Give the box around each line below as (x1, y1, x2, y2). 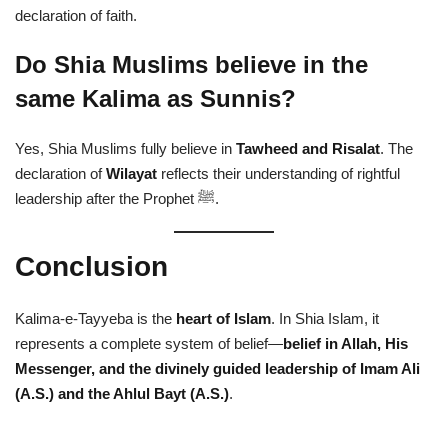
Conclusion (15, 251, 168, 283)
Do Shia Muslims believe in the (15, 51, 368, 79)
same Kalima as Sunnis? (15, 85, 296, 113)
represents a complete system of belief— (15, 335, 283, 353)
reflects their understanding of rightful (157, 165, 400, 183)
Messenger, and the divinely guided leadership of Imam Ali (15, 360, 420, 378)
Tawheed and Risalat (236, 140, 380, 158)
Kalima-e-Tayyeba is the (15, 310, 176, 328)
